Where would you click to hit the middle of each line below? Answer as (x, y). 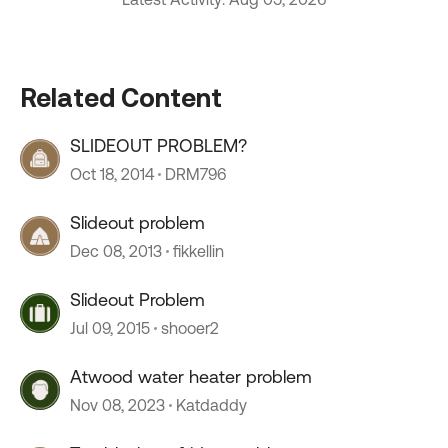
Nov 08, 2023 (117, 405)
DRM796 (195, 174)
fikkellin (198, 251)
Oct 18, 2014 (112, 174)
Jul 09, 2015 (110, 328)
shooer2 (190, 328)
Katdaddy (211, 405)
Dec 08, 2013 (116, 251)
